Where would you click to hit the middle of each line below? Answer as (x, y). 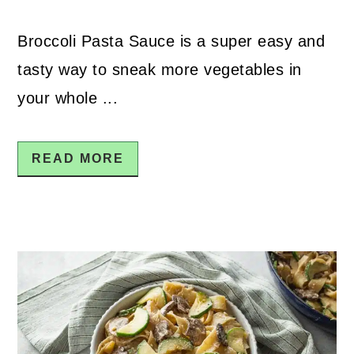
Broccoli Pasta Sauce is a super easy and (171, 41)
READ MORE (78, 158)
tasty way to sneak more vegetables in (160, 69)
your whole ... (68, 98)
